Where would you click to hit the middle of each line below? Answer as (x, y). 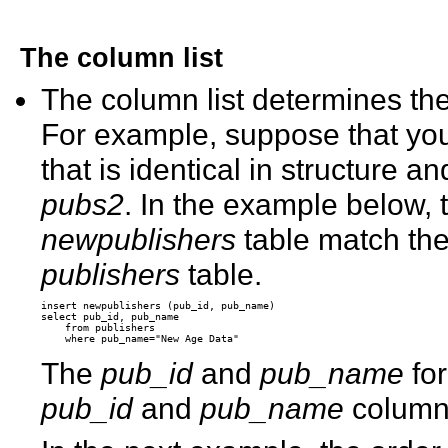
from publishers (101, 327)
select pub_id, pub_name (113, 316)
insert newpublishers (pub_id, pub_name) (161, 305)
